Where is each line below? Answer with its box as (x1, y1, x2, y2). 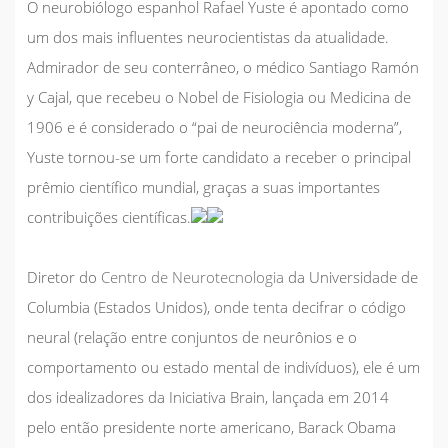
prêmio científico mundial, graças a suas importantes (27, 176, 380, 197)
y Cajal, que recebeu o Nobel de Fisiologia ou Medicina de (27, 86, 411, 107)
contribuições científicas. (27, 206, 191, 227)
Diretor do (27, 266, 101, 287)
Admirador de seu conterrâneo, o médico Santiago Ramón (27, 56, 419, 77)
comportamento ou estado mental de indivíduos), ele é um (27, 356, 420, 377)
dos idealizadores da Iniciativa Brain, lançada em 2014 (27, 386, 389, 407)
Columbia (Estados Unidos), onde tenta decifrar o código (27, 296, 406, 317)
